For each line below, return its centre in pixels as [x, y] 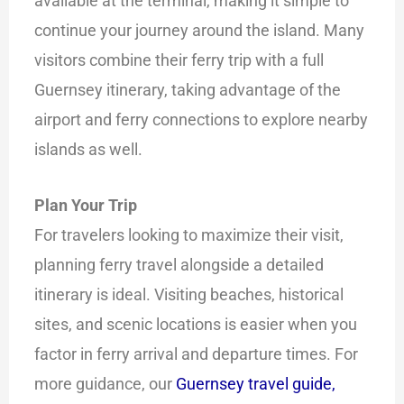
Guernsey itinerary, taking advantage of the [188, 89]
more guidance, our [106, 383]
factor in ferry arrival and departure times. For [197, 353]
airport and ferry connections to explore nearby [202, 119]
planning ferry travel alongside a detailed [179, 264]
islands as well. [89, 149]
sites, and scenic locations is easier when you [196, 324]
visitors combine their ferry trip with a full [179, 60]
